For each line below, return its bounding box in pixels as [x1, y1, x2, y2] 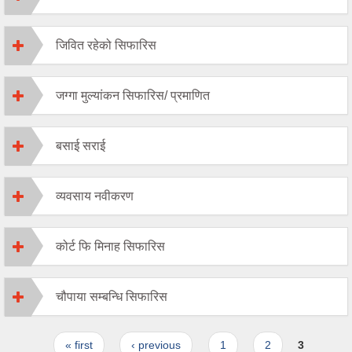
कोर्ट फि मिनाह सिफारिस [56, 239, 165, 253]
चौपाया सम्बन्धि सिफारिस [56, 289, 167, 303]
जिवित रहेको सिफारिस [56, 38, 156, 52]
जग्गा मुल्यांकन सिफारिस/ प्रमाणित [56, 88, 210, 102]
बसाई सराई [56, 138, 105, 152]
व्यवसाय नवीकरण [56, 189, 134, 203]
